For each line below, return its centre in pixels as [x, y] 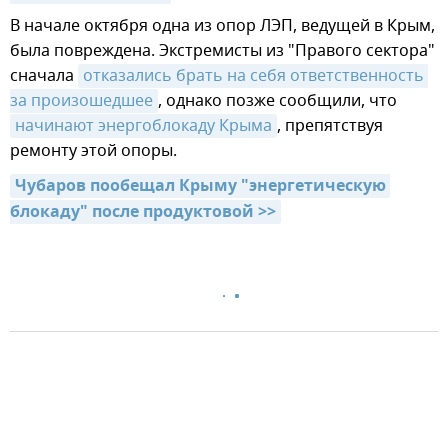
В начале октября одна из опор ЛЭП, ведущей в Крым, [222, 25]
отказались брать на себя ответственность [253, 75]
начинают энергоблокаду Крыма [143, 125]
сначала [44, 75]
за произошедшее [81, 100]
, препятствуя [330, 125]
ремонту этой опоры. [93, 150]
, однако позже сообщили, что [277, 100]
